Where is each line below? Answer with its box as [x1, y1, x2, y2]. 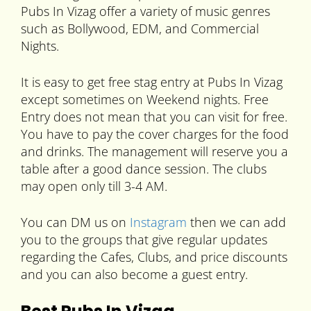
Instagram [130, 214, 187, 231]
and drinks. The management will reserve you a [21, 143, 288, 160]
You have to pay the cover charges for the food [21, 126, 289, 143]
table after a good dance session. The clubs [21, 160, 267, 178]
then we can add [187, 214, 286, 231]
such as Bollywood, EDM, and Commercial [21, 20, 259, 37]
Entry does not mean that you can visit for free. [21, 108, 287, 126]
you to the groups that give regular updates [21, 231, 267, 249]
